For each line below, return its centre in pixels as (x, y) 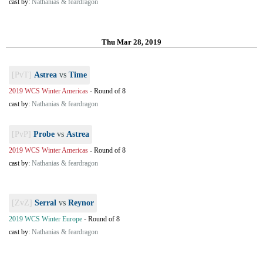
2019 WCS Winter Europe (45, 219)
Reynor (81, 203)
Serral (45, 203)
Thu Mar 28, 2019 (131, 42)
